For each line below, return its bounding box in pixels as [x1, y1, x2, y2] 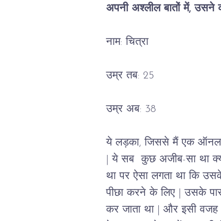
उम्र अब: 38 [106, 104, 156, 114]
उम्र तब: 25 [106, 71, 154, 81]
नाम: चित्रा [106, 37, 148, 47]
